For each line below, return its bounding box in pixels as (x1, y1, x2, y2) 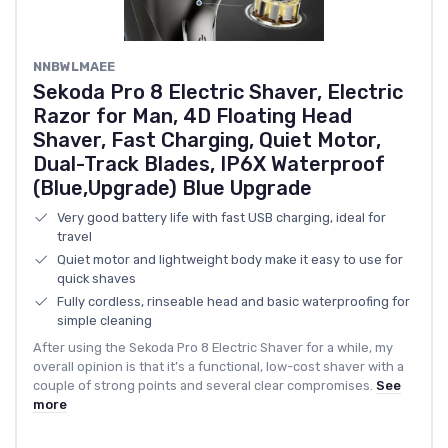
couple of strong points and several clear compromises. (33, 377, 373, 393)
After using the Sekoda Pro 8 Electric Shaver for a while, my (33, 339, 393, 355)
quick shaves (57, 270, 136, 286)
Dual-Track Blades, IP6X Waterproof (33, 151, 385, 176)
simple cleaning (57, 312, 152, 328)
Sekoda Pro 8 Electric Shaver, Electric (33, 79, 403, 104)
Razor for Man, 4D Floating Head (33, 103, 352, 128)
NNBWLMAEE (33, 58, 115, 74)
